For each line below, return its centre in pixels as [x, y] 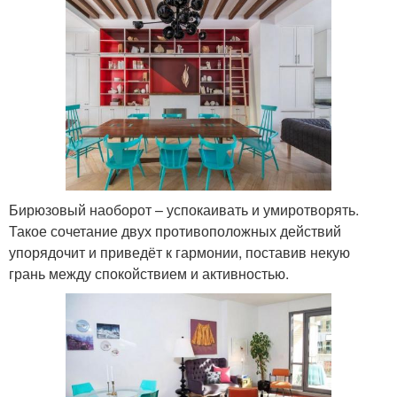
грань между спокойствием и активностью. [149, 273]
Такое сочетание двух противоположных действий [175, 230]
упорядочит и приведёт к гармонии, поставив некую [179, 252]
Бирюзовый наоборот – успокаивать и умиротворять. [184, 209]
